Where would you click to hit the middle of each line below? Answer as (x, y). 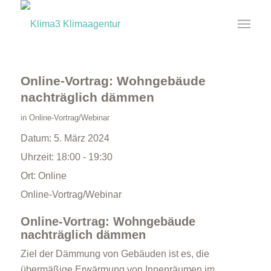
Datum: (37, 138)
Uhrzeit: (38, 157)
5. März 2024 (81, 138)
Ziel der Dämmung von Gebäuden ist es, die (115, 254)
